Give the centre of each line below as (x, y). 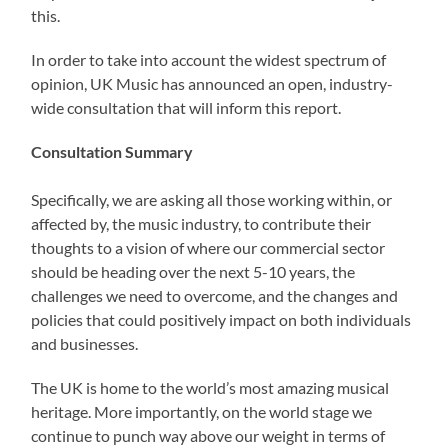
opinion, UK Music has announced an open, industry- (212, 83)
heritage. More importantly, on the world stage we (202, 411)
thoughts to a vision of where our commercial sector (208, 247)
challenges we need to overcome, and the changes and (215, 295)
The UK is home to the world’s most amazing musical (210, 387)
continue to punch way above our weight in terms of (208, 435)
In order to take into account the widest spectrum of (209, 59)
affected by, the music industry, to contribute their (201, 223)
